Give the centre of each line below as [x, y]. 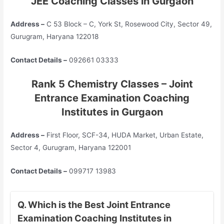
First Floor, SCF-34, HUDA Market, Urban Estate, [124, 135]
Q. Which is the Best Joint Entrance [94, 205]
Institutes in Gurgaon [112, 112]
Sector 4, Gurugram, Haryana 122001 [71, 148]
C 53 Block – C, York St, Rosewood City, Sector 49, [128, 24]
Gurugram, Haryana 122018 [55, 36]
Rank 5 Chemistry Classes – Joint [112, 84]
